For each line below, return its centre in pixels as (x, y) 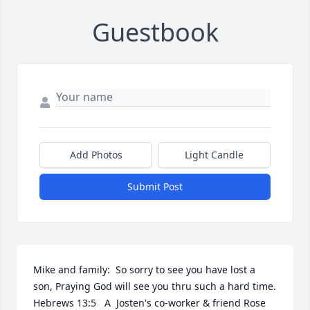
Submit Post (155, 187)
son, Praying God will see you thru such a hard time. (155, 286)
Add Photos (96, 155)
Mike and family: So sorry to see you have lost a (144, 270)
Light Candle (214, 155)
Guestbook (155, 33)
